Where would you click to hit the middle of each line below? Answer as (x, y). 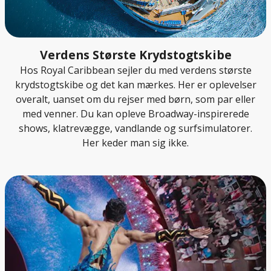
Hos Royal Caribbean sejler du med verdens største (135, 70)
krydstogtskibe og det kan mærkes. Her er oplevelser (135, 85)
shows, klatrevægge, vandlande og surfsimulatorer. (135, 129)
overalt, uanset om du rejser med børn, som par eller (135, 100)
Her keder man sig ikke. (135, 143)
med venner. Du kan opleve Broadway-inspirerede (135, 114)
